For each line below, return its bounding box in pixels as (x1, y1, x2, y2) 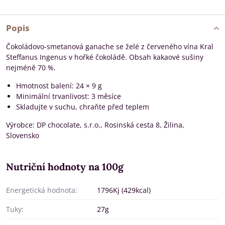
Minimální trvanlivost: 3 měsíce (16, 91, 121, 101)
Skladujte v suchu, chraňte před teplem (16, 102, 149, 111)
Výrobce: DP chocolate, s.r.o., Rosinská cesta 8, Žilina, (6, 120, 184, 130)
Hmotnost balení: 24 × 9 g (16, 81, 102, 90)
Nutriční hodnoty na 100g (6, 161, 124, 173)
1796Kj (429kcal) (97, 185, 151, 195)
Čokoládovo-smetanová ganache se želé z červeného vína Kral (6, 42, 213, 51)
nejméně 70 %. (6, 63, 56, 72)
